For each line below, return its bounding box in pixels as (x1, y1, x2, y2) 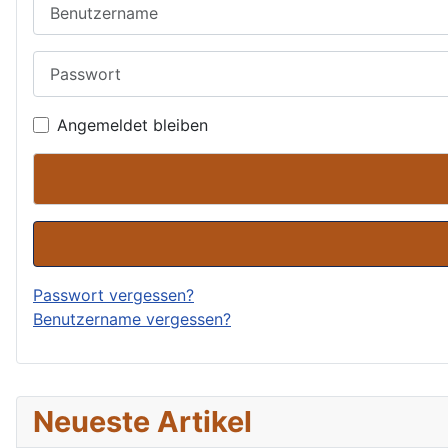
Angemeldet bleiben (57, 114, 208, 135)
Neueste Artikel (33, 403, 252, 439)
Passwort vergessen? (33, 284, 194, 305)
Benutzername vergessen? (33, 308, 231, 329)
